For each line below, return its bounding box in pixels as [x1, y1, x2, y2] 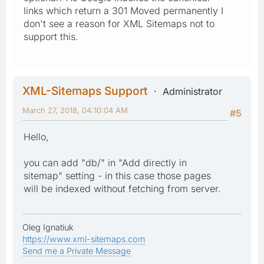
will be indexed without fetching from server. [24, 182, 221, 194]
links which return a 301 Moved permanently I [24, 4, 223, 16]
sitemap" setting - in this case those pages [24, 169, 211, 181]
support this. [24, 30, 78, 42]
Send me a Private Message [22, 245, 131, 256]
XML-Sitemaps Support [22, 83, 148, 98]
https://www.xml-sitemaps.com [22, 233, 146, 244]
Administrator [163, 85, 222, 97]
